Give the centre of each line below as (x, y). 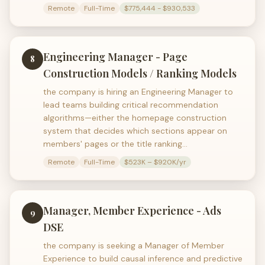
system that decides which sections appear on (135, 131)
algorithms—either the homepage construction (135, 118)
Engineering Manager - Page (115, 57)
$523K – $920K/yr (155, 162)
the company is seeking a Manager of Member (134, 245)
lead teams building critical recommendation (131, 105)
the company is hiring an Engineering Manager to (138, 92)
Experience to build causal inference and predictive (143, 258)
